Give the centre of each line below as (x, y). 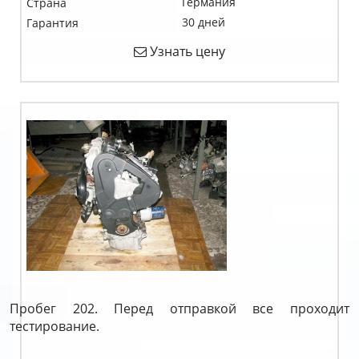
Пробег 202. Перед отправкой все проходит (179, 309)
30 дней (204, 22)
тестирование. (54, 326)
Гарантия (52, 23)
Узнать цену (186, 51)
